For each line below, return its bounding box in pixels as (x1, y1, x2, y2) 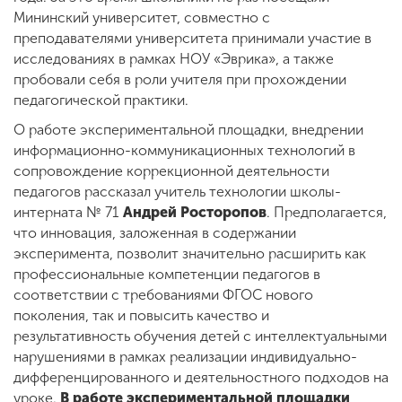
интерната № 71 (13, 204, 123, 221)
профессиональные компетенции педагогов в (13, 266, 320, 283)
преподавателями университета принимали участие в (13, 30, 371, 47)
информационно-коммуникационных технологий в (13, 142, 355, 159)
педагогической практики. (13, 92, 188, 109)
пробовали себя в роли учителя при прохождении (13, 71, 346, 88)
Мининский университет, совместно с (13, 9, 270, 26)
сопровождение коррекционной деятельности (13, 162, 329, 179)
